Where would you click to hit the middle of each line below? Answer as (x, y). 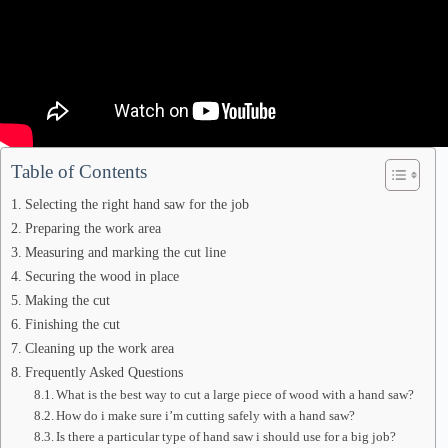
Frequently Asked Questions (103, 372)
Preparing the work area (92, 228)
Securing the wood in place (101, 276)
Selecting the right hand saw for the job (136, 204)
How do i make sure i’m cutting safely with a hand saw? (206, 415)
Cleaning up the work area (99, 348)
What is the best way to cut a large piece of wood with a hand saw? (235, 394)
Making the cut (67, 300)
